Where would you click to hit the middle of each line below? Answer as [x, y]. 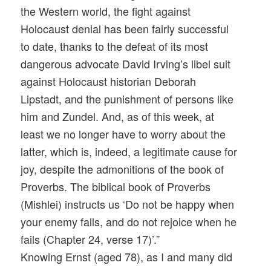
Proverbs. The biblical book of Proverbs [116, 187]
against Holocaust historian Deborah [109, 81]
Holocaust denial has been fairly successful [125, 29]
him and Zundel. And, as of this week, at [118, 116]
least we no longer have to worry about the [123, 134]
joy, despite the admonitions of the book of [122, 169]
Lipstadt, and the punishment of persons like [127, 99]
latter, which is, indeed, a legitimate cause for [129, 152]
